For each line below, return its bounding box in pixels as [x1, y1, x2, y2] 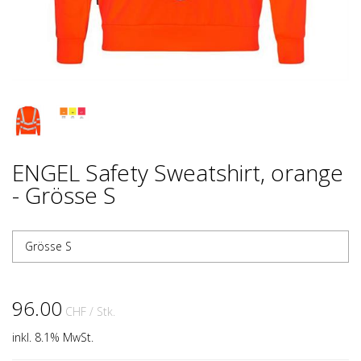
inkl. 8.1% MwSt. [12, 330, 93, 345]
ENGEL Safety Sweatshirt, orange [12, 157, 343, 188]
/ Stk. [89, 304, 115, 319]
